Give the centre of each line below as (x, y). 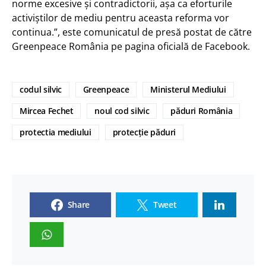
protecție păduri (144, 132)
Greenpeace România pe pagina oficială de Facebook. (131, 47)
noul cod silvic (122, 111)
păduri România (202, 111)
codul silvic (41, 90)
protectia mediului (56, 132)
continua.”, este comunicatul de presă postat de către (132, 32)
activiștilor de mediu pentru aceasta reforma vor (121, 18)
